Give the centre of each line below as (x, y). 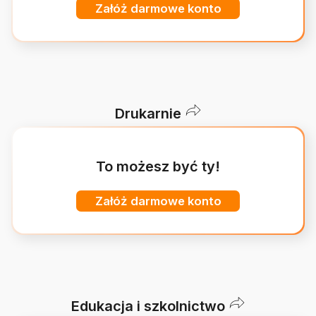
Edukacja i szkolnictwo (148, 306)
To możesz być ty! (158, 167)
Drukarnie (148, 114)
